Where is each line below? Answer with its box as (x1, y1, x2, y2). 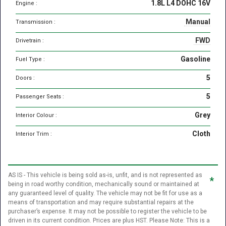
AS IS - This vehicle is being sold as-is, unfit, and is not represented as (8, 172, 202, 179)
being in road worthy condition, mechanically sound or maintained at (8, 181, 199, 188)
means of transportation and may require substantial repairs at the (8, 199, 194, 206)
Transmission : (16, 19, 55, 26)
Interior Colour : (16, 112, 57, 119)
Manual (184, 18, 210, 26)
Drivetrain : (16, 37, 44, 44)
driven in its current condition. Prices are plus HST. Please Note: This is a (8, 217, 210, 224)
